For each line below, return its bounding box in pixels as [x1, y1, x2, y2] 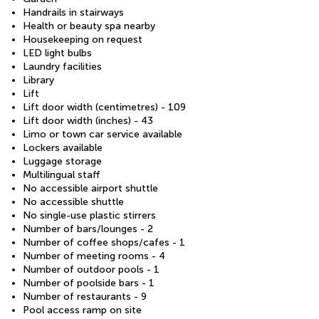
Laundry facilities [23, 61, 102, 73]
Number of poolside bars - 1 [23, 277, 155, 290]
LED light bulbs [23, 47, 92, 60]
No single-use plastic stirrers [23, 209, 156, 222]
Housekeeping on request [23, 33, 142, 46]
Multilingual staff [23, 169, 100, 182]
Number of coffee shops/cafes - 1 [23, 236, 185, 249]
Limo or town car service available [23, 128, 182, 141]
